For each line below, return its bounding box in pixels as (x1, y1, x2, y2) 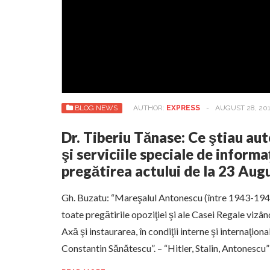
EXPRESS (166, 104, 200, 113)
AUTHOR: (133, 104, 166, 113)
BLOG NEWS (75, 104, 118, 113)
